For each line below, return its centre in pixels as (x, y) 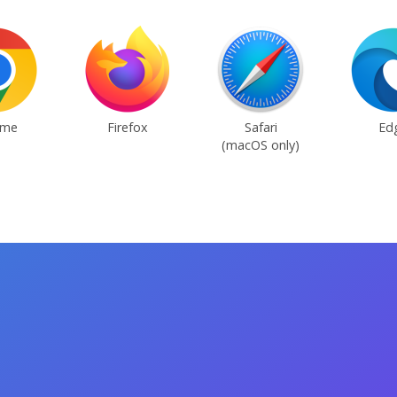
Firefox (128, 127)
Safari (261, 127)
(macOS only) (261, 145)
